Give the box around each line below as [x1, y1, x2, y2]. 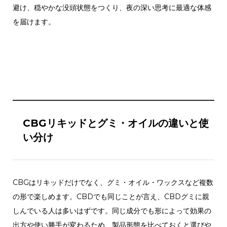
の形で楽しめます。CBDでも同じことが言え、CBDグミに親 [12, 192, 209, 201]
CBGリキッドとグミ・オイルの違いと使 [22, 117, 209, 129]
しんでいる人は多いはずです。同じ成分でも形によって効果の [12, 206, 211, 215]
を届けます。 [12, 17, 55, 26]
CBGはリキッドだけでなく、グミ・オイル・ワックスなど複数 [12, 177, 213, 187]
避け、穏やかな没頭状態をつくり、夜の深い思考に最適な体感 [12, 3, 211, 12]
